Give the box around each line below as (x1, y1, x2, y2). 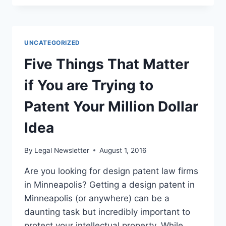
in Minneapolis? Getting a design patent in (24, 179, 195, 190)
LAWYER (67, 33, 99, 42)
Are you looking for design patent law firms (24, 165, 198, 176)
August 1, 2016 (99, 146, 147, 154)
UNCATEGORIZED (24, 39, 80, 47)
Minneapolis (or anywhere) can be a (24, 193, 169, 203)
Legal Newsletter (34, 146, 90, 154)
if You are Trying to (24, 77, 153, 94)
